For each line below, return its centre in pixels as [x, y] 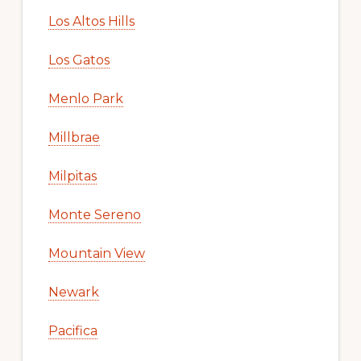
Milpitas [72, 176]
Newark [73, 292]
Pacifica [73, 330]
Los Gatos [79, 60]
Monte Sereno [94, 214]
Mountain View [96, 253]
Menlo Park [85, 98]
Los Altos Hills [91, 21]
